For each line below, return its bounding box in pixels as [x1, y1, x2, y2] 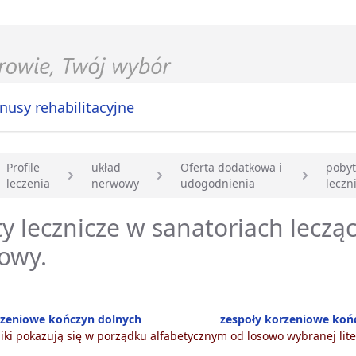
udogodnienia [180, 176, 255, 192]
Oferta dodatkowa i [180, 160, 282, 176]
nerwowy [91, 176, 139, 192]
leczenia [6, 176, 50, 192]
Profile [6, 160, 40, 176]
